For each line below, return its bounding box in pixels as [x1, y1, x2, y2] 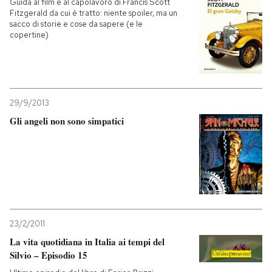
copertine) [10, 29, 49, 40]
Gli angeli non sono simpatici [10, 114, 124, 127]
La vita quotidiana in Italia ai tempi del [10, 234, 165, 248]
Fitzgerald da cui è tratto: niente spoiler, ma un [10, 7, 177, 18]
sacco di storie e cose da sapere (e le [10, 18, 143, 29]
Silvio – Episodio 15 [10, 248, 87, 262]
